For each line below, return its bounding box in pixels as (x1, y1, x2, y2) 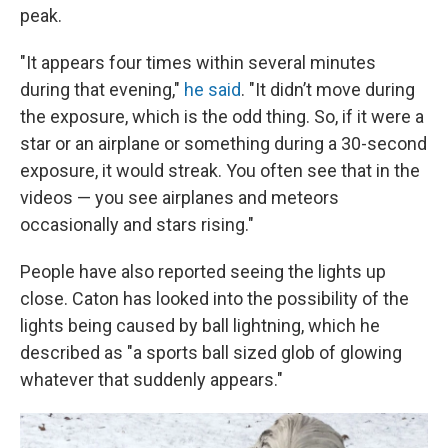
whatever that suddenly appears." (20, 369, 283, 391)
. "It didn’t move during (241, 79, 415, 101)
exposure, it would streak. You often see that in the (20, 160, 420, 182)
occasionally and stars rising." (20, 214, 254, 236)
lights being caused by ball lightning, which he (20, 315, 380, 337)
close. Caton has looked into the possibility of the (20, 288, 409, 310)
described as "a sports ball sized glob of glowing (20, 342, 402, 364)
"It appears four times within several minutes (20, 52, 376, 74)
